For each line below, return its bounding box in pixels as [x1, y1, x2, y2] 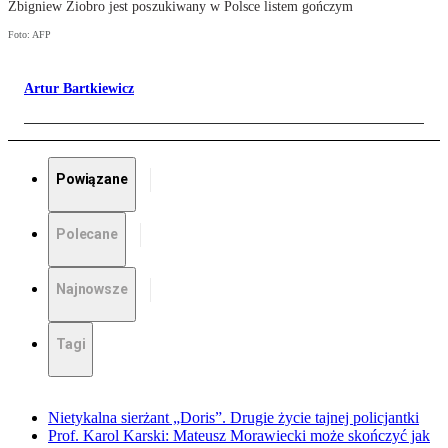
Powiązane [56, 171, 128, 188]
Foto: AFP [8, 29, 51, 41]
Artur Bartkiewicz [24, 81, 134, 97]
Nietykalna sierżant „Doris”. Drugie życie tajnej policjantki [48, 409, 419, 427]
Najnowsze [56, 281, 128, 298]
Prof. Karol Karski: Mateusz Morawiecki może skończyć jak [48, 427, 430, 445]
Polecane [56, 226, 118, 243]
